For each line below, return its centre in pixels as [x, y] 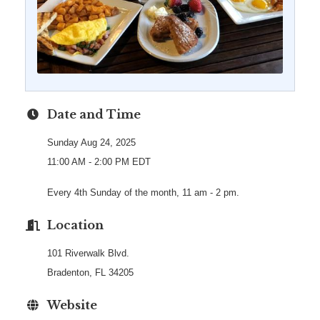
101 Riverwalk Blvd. [88, 254]
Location [75, 225]
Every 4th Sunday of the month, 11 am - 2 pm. [145, 193]
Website [72, 305]
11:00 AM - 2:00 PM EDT [99, 162]
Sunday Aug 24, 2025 [91, 143]
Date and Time [94, 115]
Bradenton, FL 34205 [90, 273]
